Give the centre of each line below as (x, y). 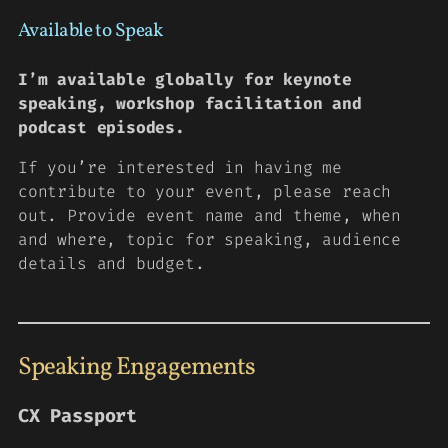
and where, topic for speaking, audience (209, 240)
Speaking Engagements (136, 368)
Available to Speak (90, 31)
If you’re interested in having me (180, 168)
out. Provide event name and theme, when (209, 216)
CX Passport (78, 416)
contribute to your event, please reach (205, 192)
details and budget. (111, 264)
